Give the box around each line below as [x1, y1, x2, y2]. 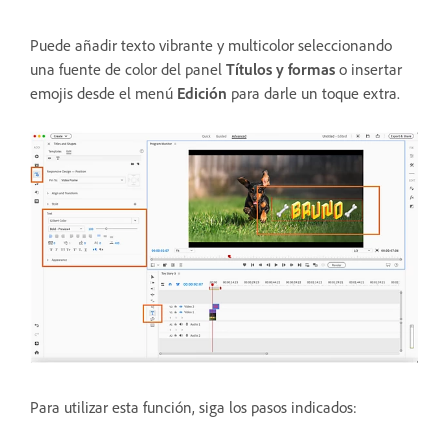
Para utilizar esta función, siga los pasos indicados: [30, 397, 357, 418]
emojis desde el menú [30, 82, 177, 103]
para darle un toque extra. [227, 82, 400, 103]
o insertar [335, 58, 402, 79]
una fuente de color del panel [30, 58, 226, 79]
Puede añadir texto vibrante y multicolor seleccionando [30, 34, 392, 55]
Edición [177, 82, 227, 103]
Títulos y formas [226, 58, 335, 79]
